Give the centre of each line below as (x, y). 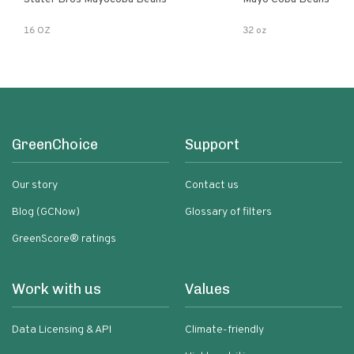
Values (207, 289)
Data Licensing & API (62, 330)
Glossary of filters (228, 212)
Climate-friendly (224, 330)
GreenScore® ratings (64, 239)
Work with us (56, 289)
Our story (35, 185)
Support (212, 145)
